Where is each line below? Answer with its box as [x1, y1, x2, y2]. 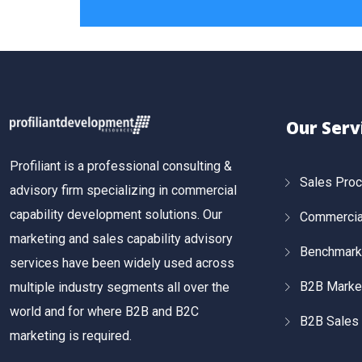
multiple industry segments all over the [10, 280, 229, 296]
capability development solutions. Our [10, 207, 222, 223]
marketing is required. [10, 328, 132, 344]
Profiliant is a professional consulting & [10, 158, 232, 175]
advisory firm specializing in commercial [10, 183, 237, 199]
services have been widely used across [10, 255, 234, 271]
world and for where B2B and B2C [10, 304, 199, 320]
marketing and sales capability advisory [10, 231, 233, 247]
